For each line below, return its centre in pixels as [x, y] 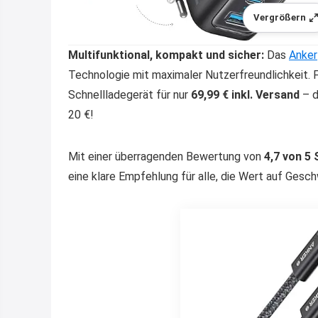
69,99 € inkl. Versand [245, 95]
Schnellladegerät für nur [130, 95]
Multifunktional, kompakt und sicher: [166, 55]
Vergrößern [280, 17]
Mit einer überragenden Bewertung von [166, 157]
